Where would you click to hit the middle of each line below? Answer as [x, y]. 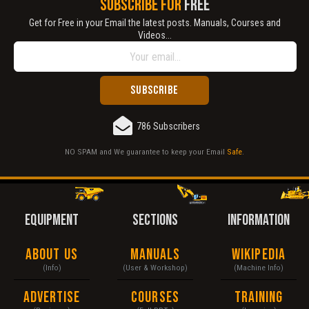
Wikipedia [259, 255]
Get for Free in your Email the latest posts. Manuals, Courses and [154, 23]
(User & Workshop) [155, 268]
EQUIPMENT [52, 221]
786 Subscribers [168, 127]
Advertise [52, 298]
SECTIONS [155, 221]
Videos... [154, 36]
